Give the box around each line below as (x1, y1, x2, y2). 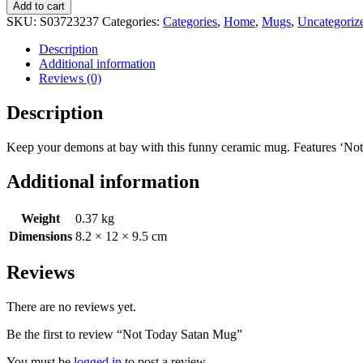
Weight (21, 211, 60, 225)
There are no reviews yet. (6, 300, 136, 314)
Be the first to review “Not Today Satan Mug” (6, 327, 242, 342)
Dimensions (9, 228, 72, 243)
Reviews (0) (39, 70, 101, 85)
